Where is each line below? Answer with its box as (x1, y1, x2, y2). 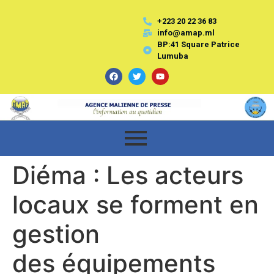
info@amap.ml (157, 28, 215, 37)
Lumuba (157, 51, 188, 61)
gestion (12, 218, 100, 249)
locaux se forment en (12, 189, 259, 220)
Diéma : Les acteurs (12, 160, 243, 190)
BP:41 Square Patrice (157, 40, 240, 49)
